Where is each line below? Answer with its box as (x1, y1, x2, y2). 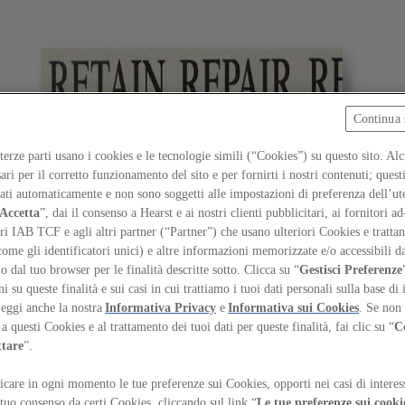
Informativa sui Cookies (228, 301, 359, 316)
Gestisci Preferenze (299, 263, 402, 278)
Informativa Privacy (105, 301, 216, 316)
